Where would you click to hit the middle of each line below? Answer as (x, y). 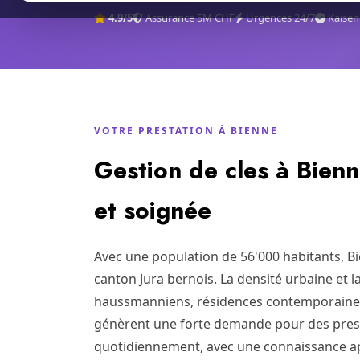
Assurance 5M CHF (189, 18)
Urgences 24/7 (279, 18)
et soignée (153, 210)
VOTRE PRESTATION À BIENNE (186, 131)
